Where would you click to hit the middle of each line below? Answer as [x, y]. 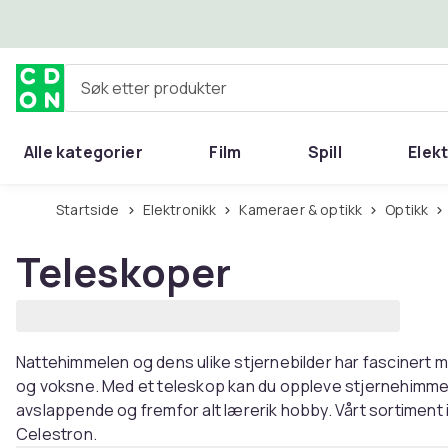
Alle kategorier [83, 152]
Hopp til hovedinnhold [129, 23]
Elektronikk [183, 209]
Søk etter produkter [137, 95]
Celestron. [56, 434]
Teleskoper [123, 271]
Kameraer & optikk [305, 209]
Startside [92, 209]
